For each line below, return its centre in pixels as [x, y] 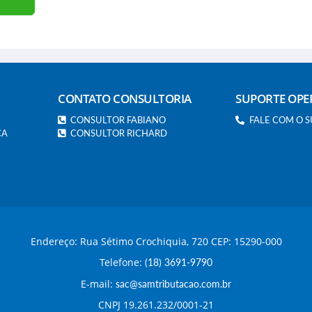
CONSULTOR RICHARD [119, 133]
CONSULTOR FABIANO [118, 120]
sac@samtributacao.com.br [173, 284]
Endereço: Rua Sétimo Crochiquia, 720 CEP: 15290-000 [156, 241]
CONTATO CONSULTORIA [125, 99]
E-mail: [98, 284]
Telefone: [122, 262]
